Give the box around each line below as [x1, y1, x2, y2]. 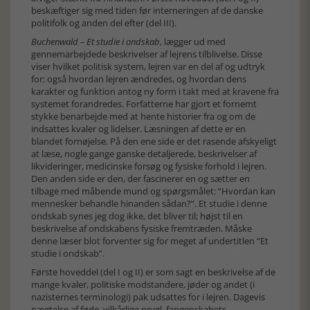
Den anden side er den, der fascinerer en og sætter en [31, 172, 250, 185]
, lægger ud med [160, 35, 226, 48]
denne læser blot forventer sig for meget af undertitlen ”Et [31, 235, 268, 247]
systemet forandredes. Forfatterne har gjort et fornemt [31, 98, 257, 110]
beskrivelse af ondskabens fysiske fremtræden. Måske [31, 222, 252, 235]
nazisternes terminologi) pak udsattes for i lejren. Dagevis [31, 291, 265, 303]
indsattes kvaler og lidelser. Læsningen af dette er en [31, 122, 246, 135]
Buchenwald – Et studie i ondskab [31, 35, 160, 48]
